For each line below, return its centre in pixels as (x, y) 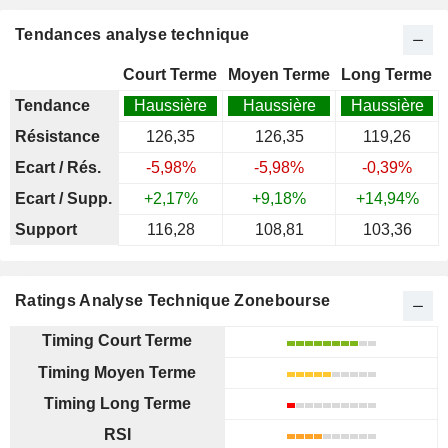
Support (46, 229)
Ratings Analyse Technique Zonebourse (173, 300)
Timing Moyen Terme (117, 372)
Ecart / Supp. (63, 198)
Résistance (57, 136)
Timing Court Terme (117, 340)
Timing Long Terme (117, 403)
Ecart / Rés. (58, 167)
